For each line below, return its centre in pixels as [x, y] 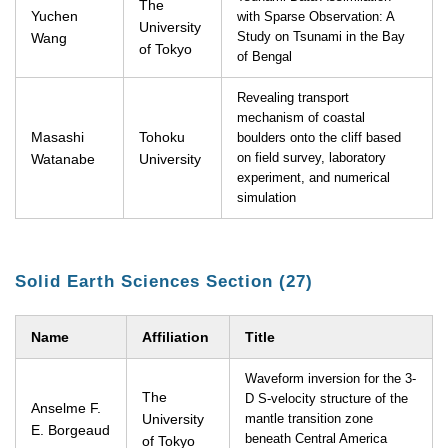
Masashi [57, 137]
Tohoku [162, 137]
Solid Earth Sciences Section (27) [164, 281]
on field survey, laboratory [311, 158]
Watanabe [63, 159]
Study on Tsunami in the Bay [321, 37]
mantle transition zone [309, 419]
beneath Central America [316, 439]
